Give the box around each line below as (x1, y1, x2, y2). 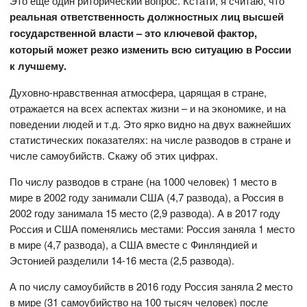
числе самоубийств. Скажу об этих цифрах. (10, 148, 219, 163)
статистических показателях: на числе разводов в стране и (10, 132, 291, 147)
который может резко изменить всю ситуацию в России (10, 42, 292, 58)
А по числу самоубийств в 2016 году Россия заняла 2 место (10, 279, 293, 294)
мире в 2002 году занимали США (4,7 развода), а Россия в (10, 190, 284, 205)
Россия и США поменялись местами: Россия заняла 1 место (10, 221, 295, 236)
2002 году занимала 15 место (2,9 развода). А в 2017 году (10, 206, 281, 221)
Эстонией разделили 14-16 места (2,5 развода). (10, 253, 235, 268)
